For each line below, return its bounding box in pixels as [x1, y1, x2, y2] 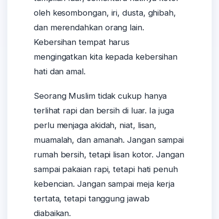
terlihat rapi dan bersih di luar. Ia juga [34, 106, 174, 116]
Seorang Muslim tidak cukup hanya [34, 91, 167, 101]
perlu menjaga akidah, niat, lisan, [34, 120, 157, 131]
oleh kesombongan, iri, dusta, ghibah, [34, 7, 176, 18]
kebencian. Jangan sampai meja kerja [34, 179, 175, 189]
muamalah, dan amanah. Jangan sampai [34, 135, 184, 145]
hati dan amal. [34, 66, 86, 76]
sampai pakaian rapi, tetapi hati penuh [34, 164, 178, 175]
